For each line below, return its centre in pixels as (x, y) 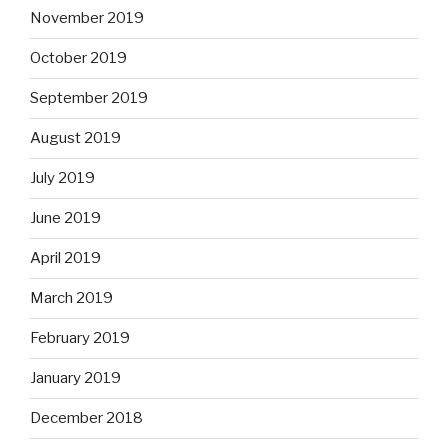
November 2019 (87, 18)
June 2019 (65, 218)
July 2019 (62, 178)
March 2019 (71, 298)
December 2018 (86, 418)
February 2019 (80, 338)
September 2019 (89, 98)
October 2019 (78, 58)
